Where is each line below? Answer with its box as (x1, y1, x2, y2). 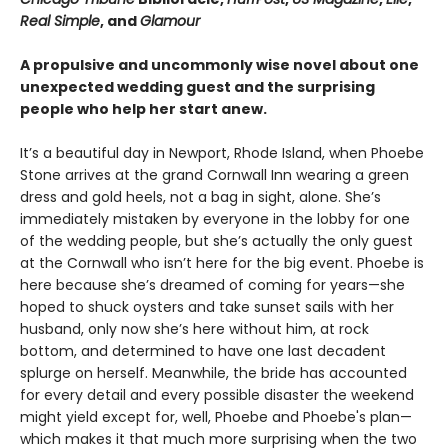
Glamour (140, 11, 200, 32)
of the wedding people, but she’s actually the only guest (20, 231, 413, 252)
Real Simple (20, 11, 100, 32)
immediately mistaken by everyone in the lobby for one (20, 209, 410, 230)
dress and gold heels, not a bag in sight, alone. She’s (20, 187, 381, 208)
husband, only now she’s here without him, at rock (20, 319, 369, 340)
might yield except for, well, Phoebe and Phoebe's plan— (20, 407, 412, 428)
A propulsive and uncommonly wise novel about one (20, 55, 419, 76)
